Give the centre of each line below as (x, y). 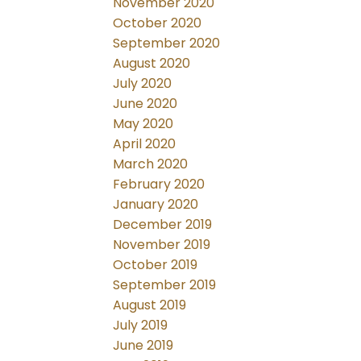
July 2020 (143, 84)
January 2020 (156, 205)
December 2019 (163, 225)
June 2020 (145, 104)
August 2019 (150, 305)
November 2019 (162, 245)
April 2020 (145, 144)
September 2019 (165, 285)
